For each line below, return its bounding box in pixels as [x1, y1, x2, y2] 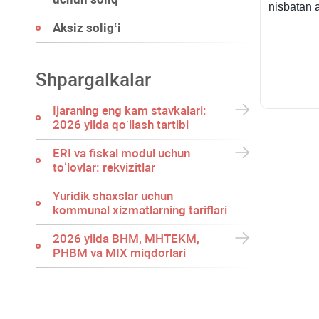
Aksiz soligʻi [53, 21, 121, 35]
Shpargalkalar [36, 69, 151, 90]
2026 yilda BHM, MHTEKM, [53, 231, 199, 246]
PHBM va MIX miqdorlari [53, 246, 186, 260]
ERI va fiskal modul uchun [53, 146, 190, 160]
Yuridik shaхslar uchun [53, 189, 173, 203]
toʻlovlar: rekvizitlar [53, 160, 155, 174]
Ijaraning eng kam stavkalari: [53, 103, 206, 117]
